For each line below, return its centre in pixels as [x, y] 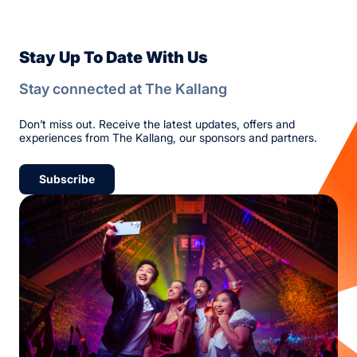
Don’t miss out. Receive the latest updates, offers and [157, 124]
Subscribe [67, 178]
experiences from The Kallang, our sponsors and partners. [168, 137]
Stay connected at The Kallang [123, 88]
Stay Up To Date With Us [114, 57]
